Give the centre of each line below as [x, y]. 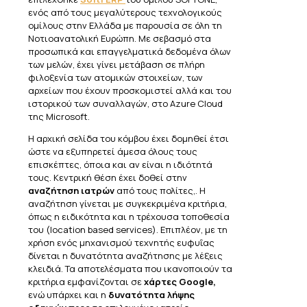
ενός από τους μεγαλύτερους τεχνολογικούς [125, 13]
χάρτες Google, [180, 282]
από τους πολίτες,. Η [160, 191]
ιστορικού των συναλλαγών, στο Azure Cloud [125, 104]
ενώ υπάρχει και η [68, 295]
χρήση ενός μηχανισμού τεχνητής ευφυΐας [121, 243]
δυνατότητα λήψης [151, 295]
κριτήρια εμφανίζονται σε [86, 282]
